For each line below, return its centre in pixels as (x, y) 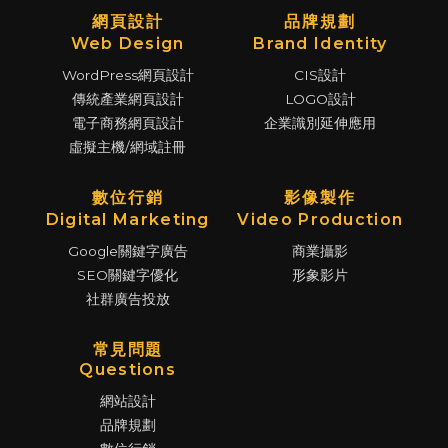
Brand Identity (320, 44)
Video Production (320, 220)
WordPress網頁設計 (127, 75)
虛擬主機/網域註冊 (128, 147)
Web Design (127, 44)
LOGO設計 (320, 99)
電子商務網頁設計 (127, 123)
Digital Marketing (127, 220)
